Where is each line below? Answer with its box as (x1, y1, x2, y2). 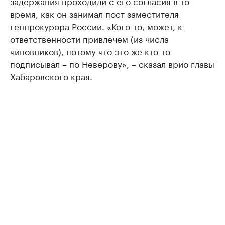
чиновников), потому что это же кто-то (10, 44, 170, 58)
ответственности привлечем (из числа (10, 32, 169, 45)
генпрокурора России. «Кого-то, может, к (10, 19, 182, 33)
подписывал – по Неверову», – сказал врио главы (10, 57, 214, 70)
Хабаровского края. (10, 69, 92, 83)
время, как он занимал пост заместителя (10, 7, 179, 20)
